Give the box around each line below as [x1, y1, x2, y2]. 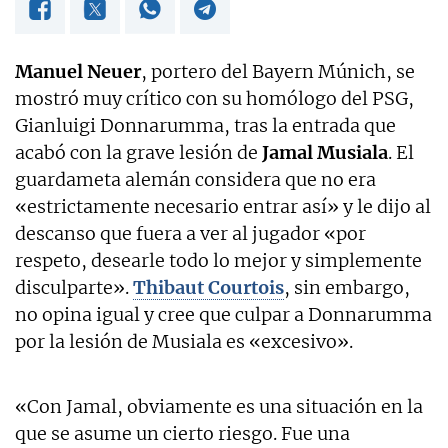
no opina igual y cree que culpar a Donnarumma [15, 302, 432, 326]
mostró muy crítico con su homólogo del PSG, [15, 86, 414, 110]
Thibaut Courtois [133, 275, 284, 299]
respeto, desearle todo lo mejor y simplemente [15, 248, 422, 272]
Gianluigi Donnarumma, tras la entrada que [15, 113, 396, 137]
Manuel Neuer [15, 59, 141, 83]
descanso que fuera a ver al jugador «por [15, 221, 366, 245]
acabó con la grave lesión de [15, 140, 262, 164]
